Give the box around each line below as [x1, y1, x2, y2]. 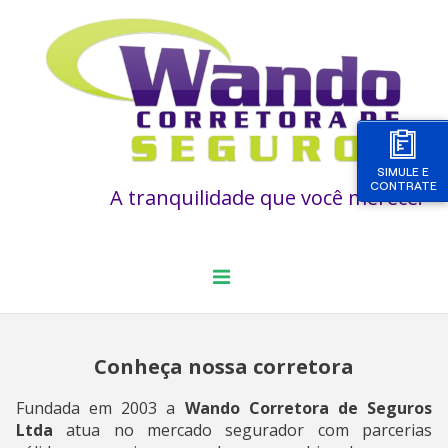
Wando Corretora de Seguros [184, 396, 432, 419]
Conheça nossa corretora [94, 352, 354, 380]
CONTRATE [369, 179, 437, 192]
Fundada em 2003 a [16, 396, 185, 419]
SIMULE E [377, 165, 429, 178]
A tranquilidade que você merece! [110, 183, 423, 211]
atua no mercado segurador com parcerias [66, 418, 432, 441]
